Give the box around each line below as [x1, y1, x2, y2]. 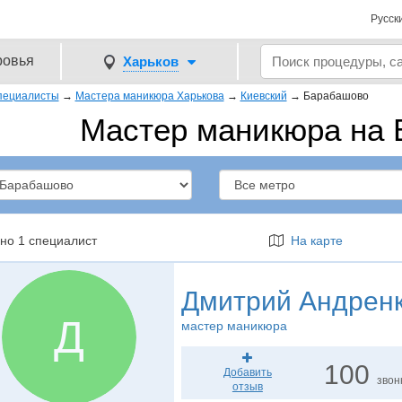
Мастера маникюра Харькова [74, 90, 224, 102]
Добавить [223, 366, 272, 379]
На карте [284, 233, 344, 248]
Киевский [240, 90, 287, 102]
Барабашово [302, 90, 369, 102]
